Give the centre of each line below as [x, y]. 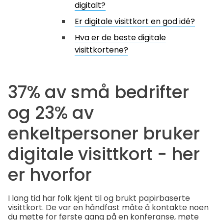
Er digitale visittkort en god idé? [135, 21]
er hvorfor [50, 174]
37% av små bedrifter [98, 92]
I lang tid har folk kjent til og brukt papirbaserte [99, 198]
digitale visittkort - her [104, 154]
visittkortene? [101, 50]
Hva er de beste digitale [120, 38]
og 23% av [51, 112]
